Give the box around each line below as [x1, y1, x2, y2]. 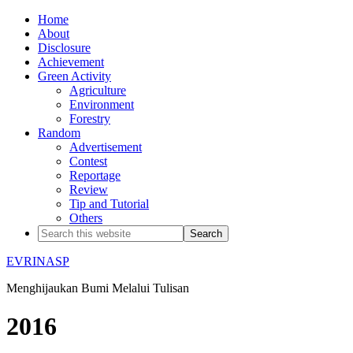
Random [38, 126, 80, 139]
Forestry [69, 112, 110, 125]
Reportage [69, 169, 121, 182]
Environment [69, 98, 134, 111]
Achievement [38, 55, 104, 69]
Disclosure [38, 41, 91, 54]
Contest [69, 154, 107, 168]
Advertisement [69, 140, 142, 154]
